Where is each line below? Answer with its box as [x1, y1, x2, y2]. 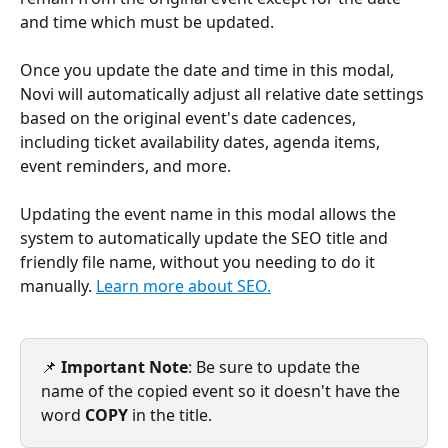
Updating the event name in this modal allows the [20, 202, 400, 225]
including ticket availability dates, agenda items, [20, 130, 384, 153]
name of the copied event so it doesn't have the [41, 380, 404, 403]
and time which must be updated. [20, 10, 278, 33]
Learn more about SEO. [96, 274, 271, 297]
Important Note [61, 356, 188, 379]
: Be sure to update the [188, 356, 364, 379]
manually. [20, 274, 96, 297]
